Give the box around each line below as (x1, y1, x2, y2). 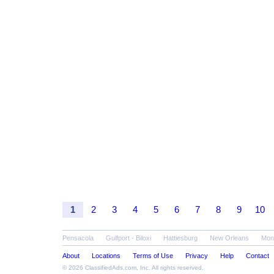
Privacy (185, 252, 208, 259)
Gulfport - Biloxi (106, 234, 151, 242)
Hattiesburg (163, 234, 198, 242)
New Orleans (210, 234, 249, 242)
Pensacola (62, 234, 94, 242)
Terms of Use (133, 252, 173, 259)
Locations (92, 252, 120, 259)
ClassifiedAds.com (85, 264, 136, 271)
